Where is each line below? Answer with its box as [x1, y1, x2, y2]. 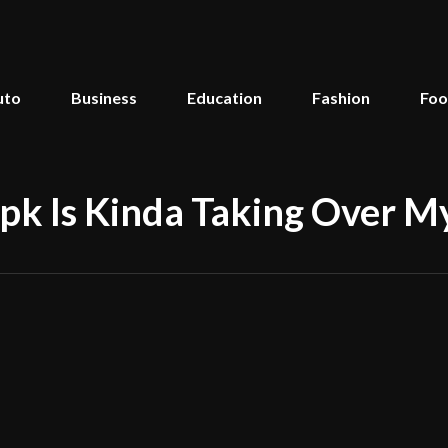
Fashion [312, 88, 371, 107]
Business [71, 88, 138, 107]
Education [187, 88, 263, 107]
